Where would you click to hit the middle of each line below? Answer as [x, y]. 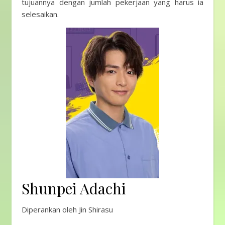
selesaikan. [40, 14]
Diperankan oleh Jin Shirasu [67, 209]
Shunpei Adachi [74, 188]
